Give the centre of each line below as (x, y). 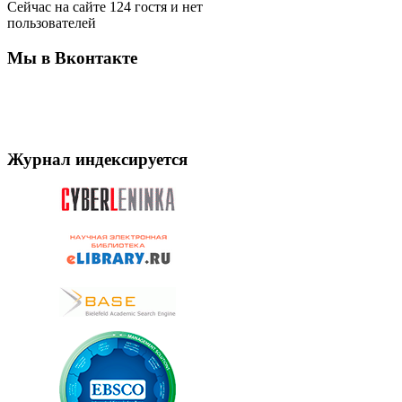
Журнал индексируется (97, 159)
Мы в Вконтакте (72, 57)
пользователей (52, 22)
